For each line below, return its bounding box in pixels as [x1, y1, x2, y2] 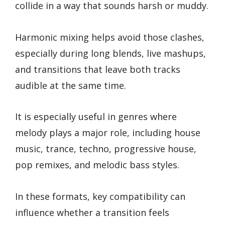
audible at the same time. [15, 79, 126, 91]
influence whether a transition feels [15, 206, 169, 218]
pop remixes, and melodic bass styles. [15, 159, 179, 171]
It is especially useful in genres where [15, 110, 177, 123]
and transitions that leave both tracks [15, 63, 180, 75]
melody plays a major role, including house [15, 127, 200, 139]
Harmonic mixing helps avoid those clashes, [15, 31, 204, 43]
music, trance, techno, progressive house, [15, 143, 196, 155]
